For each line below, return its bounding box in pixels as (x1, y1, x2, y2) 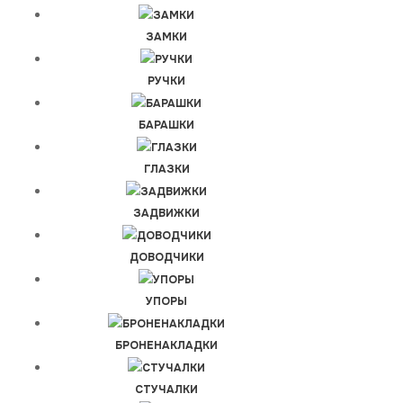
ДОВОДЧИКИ (129, 250, 204, 265)
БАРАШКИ (139, 118, 195, 133)
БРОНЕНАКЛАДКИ (115, 338, 219, 354)
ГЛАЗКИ (143, 162, 190, 177)
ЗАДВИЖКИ (133, 206, 201, 221)
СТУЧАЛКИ (135, 382, 199, 398)
